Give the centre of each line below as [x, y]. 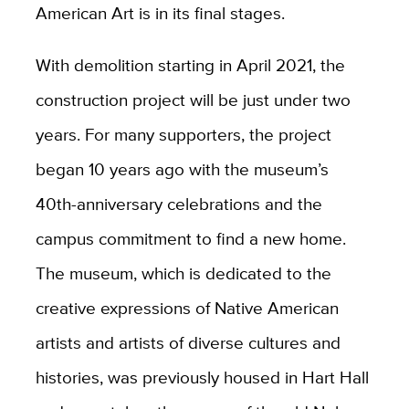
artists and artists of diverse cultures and [188, 342]
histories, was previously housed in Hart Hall [202, 377]
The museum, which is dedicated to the [183, 273]
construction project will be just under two [193, 99]
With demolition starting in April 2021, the [190, 64]
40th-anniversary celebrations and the [178, 203]
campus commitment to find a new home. [190, 238]
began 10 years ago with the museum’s [182, 168]
